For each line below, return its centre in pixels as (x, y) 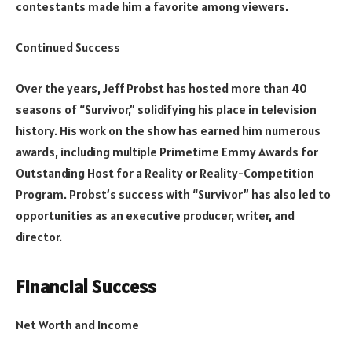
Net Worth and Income (77, 324)
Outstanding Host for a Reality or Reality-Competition (165, 172)
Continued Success (68, 47)
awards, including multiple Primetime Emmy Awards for (167, 151)
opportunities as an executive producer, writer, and (155, 215)
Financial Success (86, 286)
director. (39, 236)
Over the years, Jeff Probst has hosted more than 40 (161, 88)
